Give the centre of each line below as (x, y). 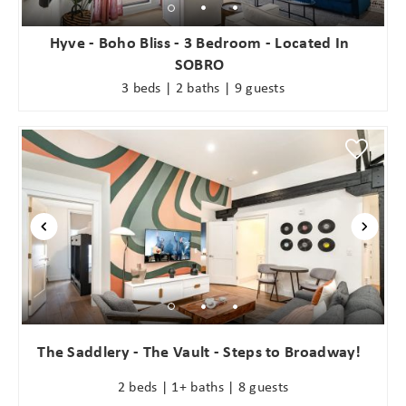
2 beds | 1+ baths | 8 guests (203, 386)
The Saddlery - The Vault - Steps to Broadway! (199, 352)
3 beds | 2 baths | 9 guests (203, 87)
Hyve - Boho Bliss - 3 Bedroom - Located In (199, 42)
